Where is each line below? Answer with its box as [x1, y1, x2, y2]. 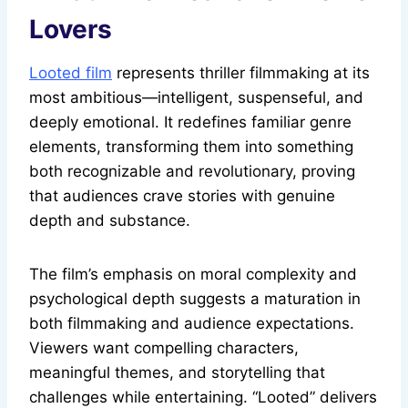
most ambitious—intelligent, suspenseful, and [29, 88, 363, 107]
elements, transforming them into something [29, 138, 353, 157]
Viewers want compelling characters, [29, 339, 299, 358]
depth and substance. [29, 211, 190, 230]
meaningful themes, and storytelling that [29, 363, 325, 382]
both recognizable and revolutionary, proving [29, 162, 355, 181]
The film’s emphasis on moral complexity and [29, 265, 357, 284]
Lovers [29, 14, 112, 46]
